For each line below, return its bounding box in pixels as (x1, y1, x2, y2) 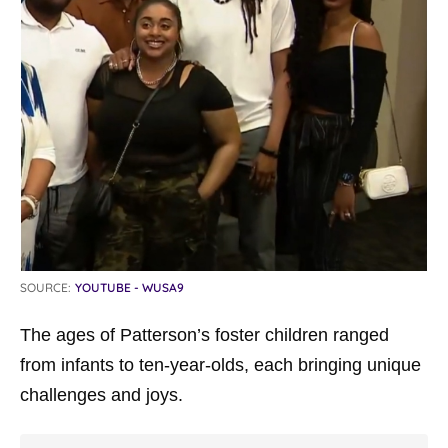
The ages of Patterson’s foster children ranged (20, 325, 389, 346)
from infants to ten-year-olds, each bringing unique (20, 355, 421, 376)
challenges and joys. (20, 385, 183, 406)
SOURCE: (20, 280, 71, 296)
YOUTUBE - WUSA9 (75, 280, 184, 296)
